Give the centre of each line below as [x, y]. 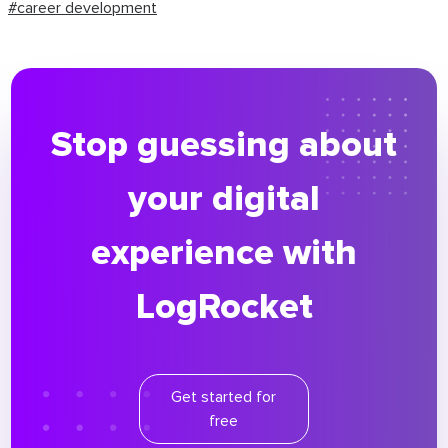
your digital [224, 199]
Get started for [224, 397]
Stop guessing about [224, 145]
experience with [224, 253]
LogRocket [224, 307]
